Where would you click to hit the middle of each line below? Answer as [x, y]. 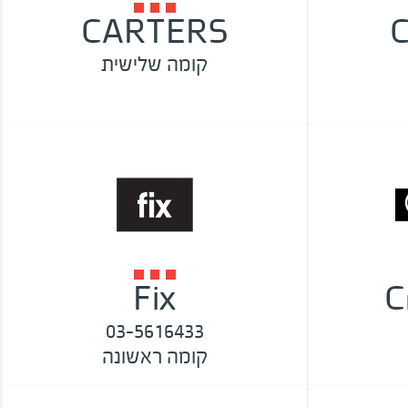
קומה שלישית [154, 64]
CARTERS [154, 31]
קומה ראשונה [154, 357]
